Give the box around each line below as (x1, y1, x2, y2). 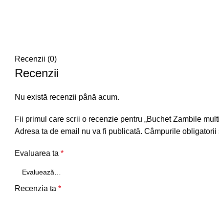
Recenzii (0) (15, 55, 57, 63)
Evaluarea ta (15, 149, 61, 157)
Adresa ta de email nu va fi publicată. (15, 127, 142, 135)
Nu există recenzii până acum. (15, 93, 119, 101)
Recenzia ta (15, 184, 58, 193)
